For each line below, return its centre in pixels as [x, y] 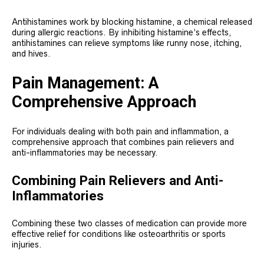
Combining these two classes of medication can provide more [129, 224]
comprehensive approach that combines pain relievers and [123, 142]
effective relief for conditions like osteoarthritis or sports [119, 234]
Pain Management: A [85, 83]
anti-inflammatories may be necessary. [85, 153]
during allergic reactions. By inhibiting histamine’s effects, [121, 33]
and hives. [31, 54]
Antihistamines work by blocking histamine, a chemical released [132, 22]
